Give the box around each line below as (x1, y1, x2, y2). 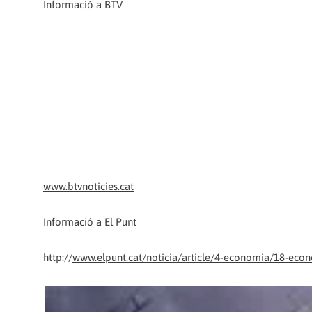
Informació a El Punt (43, 216, 136, 228)
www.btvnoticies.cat (43, 180, 134, 193)
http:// (43, 251, 72, 263)
